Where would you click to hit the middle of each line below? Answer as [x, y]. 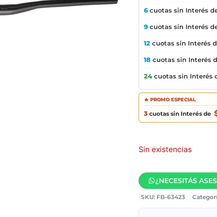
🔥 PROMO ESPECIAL [170, 100]
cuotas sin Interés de [180, 114]
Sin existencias [165, 149]
